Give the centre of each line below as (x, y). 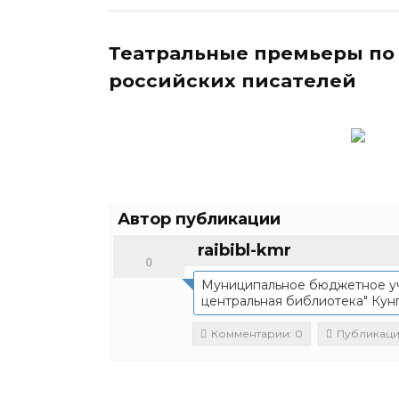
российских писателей (232, 81)
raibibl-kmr (244, 250)
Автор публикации (199, 219)
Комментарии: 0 (257, 333)
